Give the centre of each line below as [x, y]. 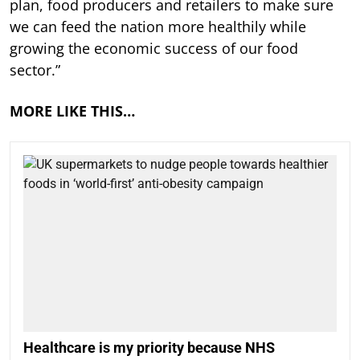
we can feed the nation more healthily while [158, 27]
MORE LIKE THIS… [72, 111]
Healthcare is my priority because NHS [149, 347]
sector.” [35, 70]
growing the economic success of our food [154, 49]
